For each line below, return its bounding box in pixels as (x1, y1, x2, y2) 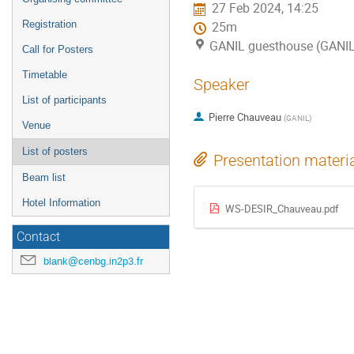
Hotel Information (22, 197, 100, 209)
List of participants (22, 94, 107, 106)
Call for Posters (22, 43, 93, 55)
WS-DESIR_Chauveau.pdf (224, 201, 339, 216)
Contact (17, 230, 60, 244)
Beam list (22, 171, 66, 183)
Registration (22, 18, 77, 30)
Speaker (194, 75, 250, 94)
